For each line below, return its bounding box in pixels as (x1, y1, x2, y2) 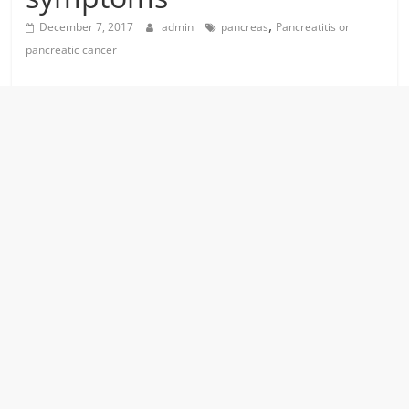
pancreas (221, 19, 269, 35)
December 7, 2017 (39, 19, 134, 35)
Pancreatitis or (276, 19, 351, 35)
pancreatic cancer (26, 42, 118, 58)
